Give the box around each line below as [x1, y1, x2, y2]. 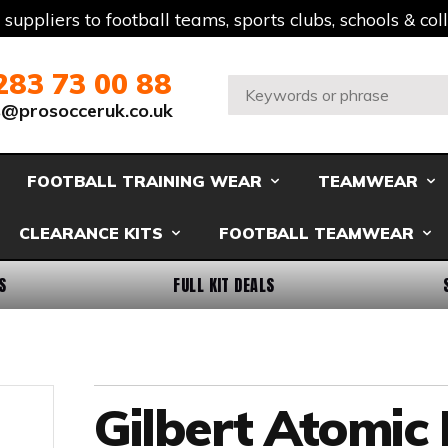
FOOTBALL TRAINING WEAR [27, 171, 262, 191]
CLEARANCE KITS [18, 223, 163, 243]
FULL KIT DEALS [173, 273, 275, 297]
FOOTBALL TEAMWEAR [218, 223, 414, 243]
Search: [229, 75, 282, 95]
